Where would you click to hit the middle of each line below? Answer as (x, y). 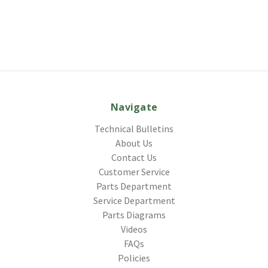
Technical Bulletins (134, 128)
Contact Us (134, 157)
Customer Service (134, 171)
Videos (134, 229)
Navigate (134, 107)
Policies (134, 258)
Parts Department (134, 186)
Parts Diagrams (134, 214)
